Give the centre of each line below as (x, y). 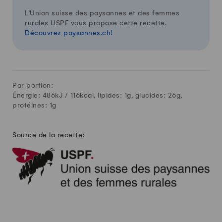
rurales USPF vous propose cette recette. (96, 23)
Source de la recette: (49, 135)
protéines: (31, 105)
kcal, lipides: (102, 95)
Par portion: (33, 85)
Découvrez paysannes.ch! (69, 33)
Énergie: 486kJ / (41, 95)
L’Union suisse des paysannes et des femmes (102, 13)
